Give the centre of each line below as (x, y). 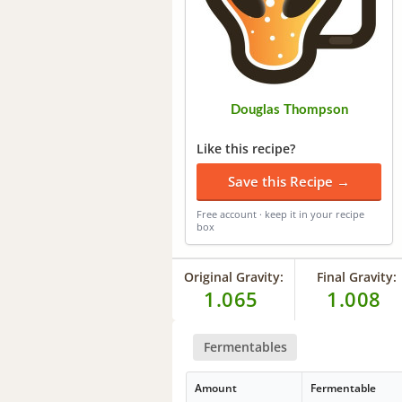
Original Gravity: (233, 276)
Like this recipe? (246, 148)
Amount (216, 389)
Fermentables (245, 346)
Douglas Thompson (289, 109)
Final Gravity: (356, 276)
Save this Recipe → (289, 181)
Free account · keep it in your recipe (280, 214)
